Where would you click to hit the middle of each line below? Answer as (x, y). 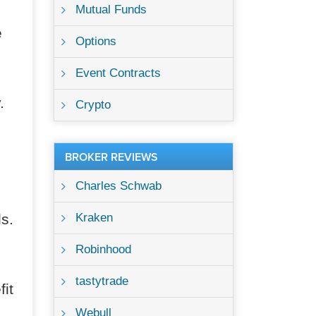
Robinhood (103, 249)
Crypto (93, 105)
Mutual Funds (111, 10)
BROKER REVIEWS (111, 157)
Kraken (94, 218)
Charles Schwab (119, 186)
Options (96, 41)
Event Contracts (118, 73)
